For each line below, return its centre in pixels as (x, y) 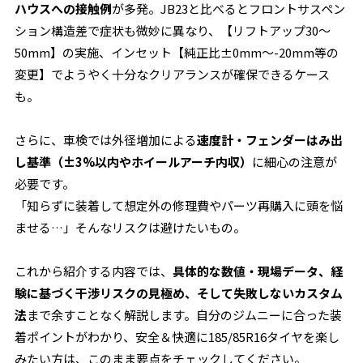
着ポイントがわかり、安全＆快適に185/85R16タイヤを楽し (177, 337)
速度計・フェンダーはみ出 (270, 140)
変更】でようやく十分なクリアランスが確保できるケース (173, 74)
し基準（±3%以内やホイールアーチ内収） (134, 162)
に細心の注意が (295, 162)
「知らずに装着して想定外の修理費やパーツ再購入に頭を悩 (179, 205)
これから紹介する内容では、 (94, 271)
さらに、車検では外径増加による (106, 140)
